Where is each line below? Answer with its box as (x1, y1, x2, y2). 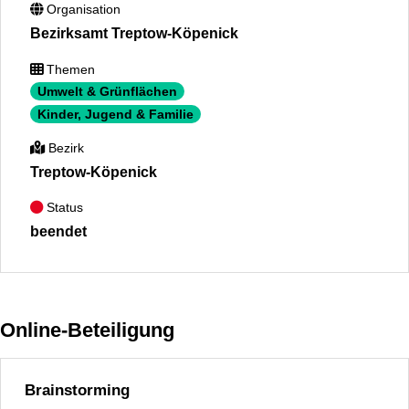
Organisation (43, 2, 121, 17)
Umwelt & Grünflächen (37, 84, 177, 100)
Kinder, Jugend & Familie (37, 107, 194, 122)
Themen (43, 61, 95, 77)
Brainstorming (25, 381, 130, 399)
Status (43, 200, 83, 215)
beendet (30, 224, 87, 240)
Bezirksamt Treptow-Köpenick (30, 25, 238, 41)
